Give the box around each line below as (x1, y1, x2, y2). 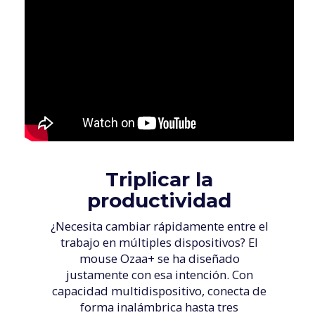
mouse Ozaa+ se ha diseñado (79, 250, 240, 267)
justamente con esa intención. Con (65, 266, 253, 283)
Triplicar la (105, 167, 213, 192)
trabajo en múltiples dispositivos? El (60, 234, 258, 251)
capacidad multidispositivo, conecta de (52, 283, 266, 300)
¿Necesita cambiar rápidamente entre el (50, 218, 269, 235)
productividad (87, 188, 231, 213)
